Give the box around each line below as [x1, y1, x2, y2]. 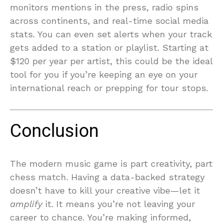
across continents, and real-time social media [10, 15, 209, 26]
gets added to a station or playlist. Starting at [10, 42, 209, 53]
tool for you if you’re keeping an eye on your [10, 69, 198, 80]
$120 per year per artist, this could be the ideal [10, 56, 213, 66]
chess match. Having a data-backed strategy [10, 172, 205, 182]
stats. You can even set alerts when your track [10, 29, 212, 39]
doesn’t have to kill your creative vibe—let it [10, 185, 200, 196]
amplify [10, 199, 42, 209]
